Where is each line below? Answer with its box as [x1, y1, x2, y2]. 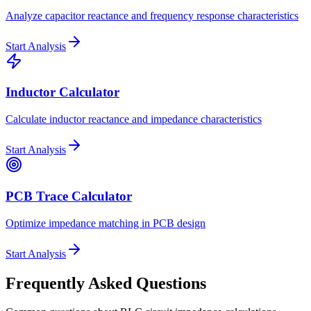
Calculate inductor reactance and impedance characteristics [6, 113, 262, 126]
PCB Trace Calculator [6, 188, 132, 203]
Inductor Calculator [6, 85, 119, 100]
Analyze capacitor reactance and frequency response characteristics [6, 9, 299, 22]
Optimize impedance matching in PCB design [6, 217, 205, 229]
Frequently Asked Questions [6, 274, 206, 292]
